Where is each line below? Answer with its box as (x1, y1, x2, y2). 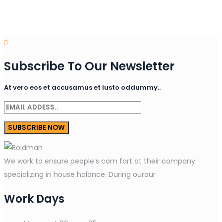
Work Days (4, 191, 64, 207)
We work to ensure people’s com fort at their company (4, 156, 195, 166)
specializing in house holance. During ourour (4, 169, 156, 179)
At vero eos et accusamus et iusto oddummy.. (4, 82, 161, 92)
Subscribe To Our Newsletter (4, 57, 174, 74)
